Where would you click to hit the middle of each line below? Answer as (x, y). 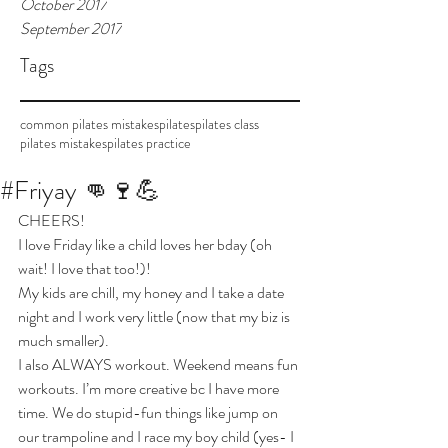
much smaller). (65, 340)
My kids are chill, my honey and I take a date (152, 292)
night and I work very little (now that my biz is (155, 316)
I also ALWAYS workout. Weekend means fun (159, 364)
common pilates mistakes (89, 124)
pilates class (227, 124)
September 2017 (71, 28)
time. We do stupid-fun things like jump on (149, 412)
